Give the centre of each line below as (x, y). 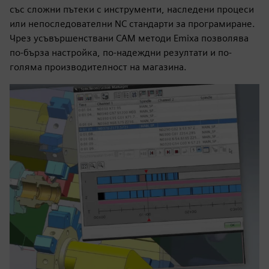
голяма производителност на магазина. (98, 67)
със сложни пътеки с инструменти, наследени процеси (132, 9)
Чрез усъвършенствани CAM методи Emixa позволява (129, 38)
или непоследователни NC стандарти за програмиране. (132, 24)
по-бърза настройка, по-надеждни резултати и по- (121, 53)
